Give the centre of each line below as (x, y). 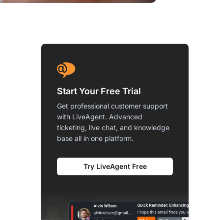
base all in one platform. (95, 138)
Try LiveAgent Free (115, 166)
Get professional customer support (112, 106)
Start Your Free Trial (99, 91)
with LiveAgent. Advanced (100, 116)
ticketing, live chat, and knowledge (113, 127)
